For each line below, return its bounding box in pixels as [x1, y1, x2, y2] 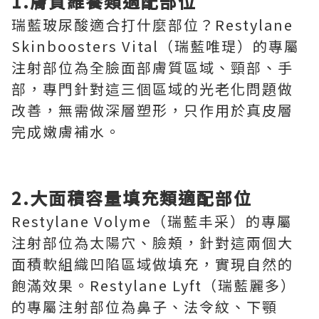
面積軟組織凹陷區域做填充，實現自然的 [11, 253, 293, 274]
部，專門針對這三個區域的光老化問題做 [11, 78, 293, 99]
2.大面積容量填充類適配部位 [11, 184, 252, 210]
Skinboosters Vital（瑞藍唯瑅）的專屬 [11, 35, 300, 56]
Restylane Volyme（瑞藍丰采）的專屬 [11, 210, 293, 231]
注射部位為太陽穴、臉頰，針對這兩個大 [11, 231, 293, 253]
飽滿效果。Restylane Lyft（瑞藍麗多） [11, 274, 296, 296]
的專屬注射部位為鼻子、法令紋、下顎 [11, 296, 278, 317]
